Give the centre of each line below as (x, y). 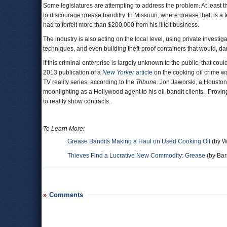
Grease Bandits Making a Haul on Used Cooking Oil (139, 141)
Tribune (146, 82)
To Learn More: (64, 129)
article (144, 72)
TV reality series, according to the (89, 82)
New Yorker (119, 72)
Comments (66, 195)
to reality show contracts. (77, 101)
